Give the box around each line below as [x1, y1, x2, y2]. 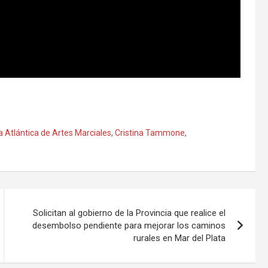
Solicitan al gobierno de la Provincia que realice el [33, 208, 226, 219]
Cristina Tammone [115, 128, 185, 138]
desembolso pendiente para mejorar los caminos [32, 220, 226, 232]
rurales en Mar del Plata [133, 233, 226, 244]
